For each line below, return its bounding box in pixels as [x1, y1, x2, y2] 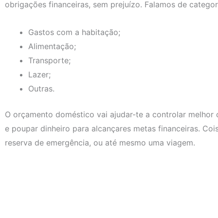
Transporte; [28, 55, 71, 65]
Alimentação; [28, 41, 76, 51]
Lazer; [28, 69, 51, 79]
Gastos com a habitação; [28, 27, 120, 37]
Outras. [28, 83, 54, 93]
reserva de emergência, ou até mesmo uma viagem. [5, 137, 195, 147]
